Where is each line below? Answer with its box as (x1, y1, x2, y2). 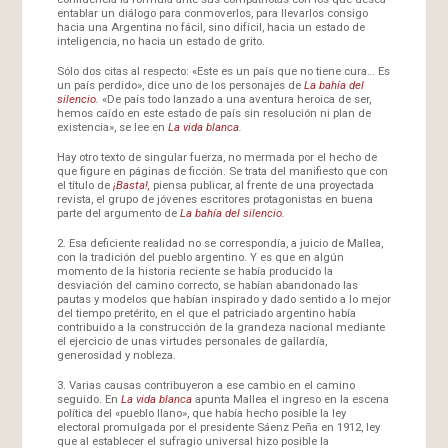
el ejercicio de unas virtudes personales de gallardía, (56, 333, 327, 348)
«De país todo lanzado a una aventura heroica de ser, (101, 91, 371, 106)
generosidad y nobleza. (56, 347, 176, 362)
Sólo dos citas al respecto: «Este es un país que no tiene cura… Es (56, 63, 390, 78)
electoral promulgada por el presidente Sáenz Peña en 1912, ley (56, 419, 380, 434)
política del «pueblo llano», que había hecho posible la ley (56, 405, 346, 420)
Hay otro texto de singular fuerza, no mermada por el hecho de (56, 149, 377, 164)
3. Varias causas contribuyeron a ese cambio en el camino (56, 377, 355, 392)
